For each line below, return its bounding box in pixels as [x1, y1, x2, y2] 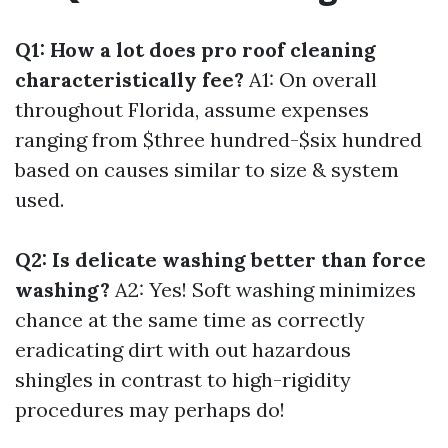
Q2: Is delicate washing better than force [15, 247, 426, 272]
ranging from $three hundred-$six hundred [15, 127, 422, 152]
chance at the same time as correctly [15, 307, 365, 332]
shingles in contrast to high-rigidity [15, 367, 351, 392]
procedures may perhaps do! [15, 397, 285, 422]
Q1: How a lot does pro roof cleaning [15, 37, 376, 62]
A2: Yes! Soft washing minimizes [110, 277, 416, 302]
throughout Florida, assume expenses [15, 97, 369, 122]
